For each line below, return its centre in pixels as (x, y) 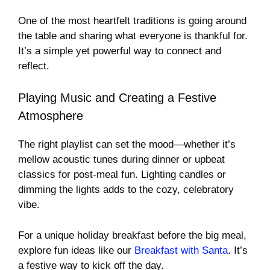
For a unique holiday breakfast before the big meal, (132, 235)
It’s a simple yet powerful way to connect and (120, 51)
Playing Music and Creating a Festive (117, 98)
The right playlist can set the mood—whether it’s (127, 145)
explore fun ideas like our (76, 250)
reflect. (34, 66)
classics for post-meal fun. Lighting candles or (122, 175)
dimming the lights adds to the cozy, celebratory (126, 190)
